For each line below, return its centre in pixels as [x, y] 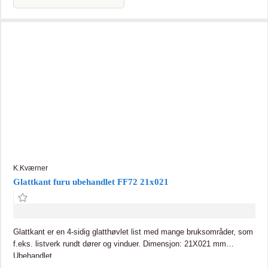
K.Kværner [30, 168]
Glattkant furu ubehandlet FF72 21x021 [91, 182]
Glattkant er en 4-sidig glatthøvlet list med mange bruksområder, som [133, 232]
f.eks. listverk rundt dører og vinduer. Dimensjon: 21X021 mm [78, 243]
